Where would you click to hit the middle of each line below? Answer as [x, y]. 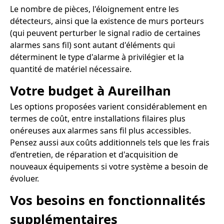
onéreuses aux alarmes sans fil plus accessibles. [100, 130]
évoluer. [24, 178]
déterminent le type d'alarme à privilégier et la [97, 57]
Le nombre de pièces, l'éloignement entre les [94, 9]
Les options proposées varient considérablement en [108, 106]
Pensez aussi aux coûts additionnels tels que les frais [110, 142]
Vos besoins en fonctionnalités [108, 200]
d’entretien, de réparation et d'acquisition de [94, 154]
